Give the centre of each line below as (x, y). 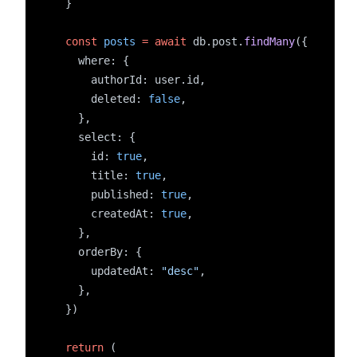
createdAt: (107, 214)
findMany (269, 41)
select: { (94, 137)
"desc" (180, 271)
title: (94, 175)
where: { (91, 61)
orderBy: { (97, 252)
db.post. (215, 41)
